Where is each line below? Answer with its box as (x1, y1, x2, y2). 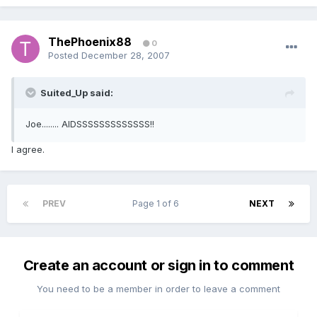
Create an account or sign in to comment (23, 257, 294, 275)
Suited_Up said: (40, 87, 113, 99)
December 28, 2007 (81, 50, 170, 62)
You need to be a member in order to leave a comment (37, 283, 280, 295)
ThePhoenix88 (48, 35, 132, 50)
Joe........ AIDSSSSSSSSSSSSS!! (25, 118, 154, 130)
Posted (48, 50, 81, 62)
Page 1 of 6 (132, 198, 183, 209)
